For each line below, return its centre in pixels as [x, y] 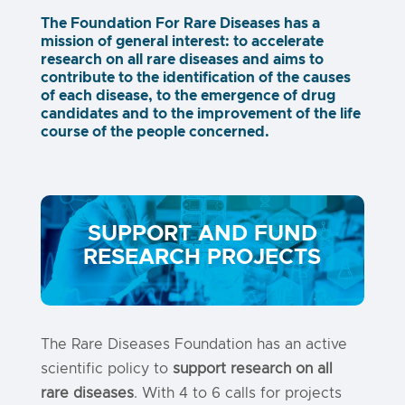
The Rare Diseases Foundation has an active [193, 344]
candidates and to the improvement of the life [200, 114]
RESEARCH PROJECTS [202, 258]
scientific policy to [106, 369]
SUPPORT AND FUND [202, 234]
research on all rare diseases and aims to [182, 60]
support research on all [252, 369]
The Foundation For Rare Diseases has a [180, 24]
